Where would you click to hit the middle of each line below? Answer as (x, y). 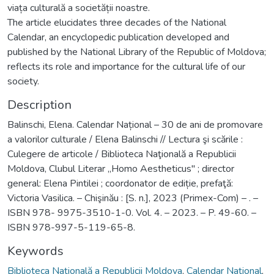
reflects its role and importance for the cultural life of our (126, 66)
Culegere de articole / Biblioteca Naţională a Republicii (122, 154)
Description (39, 105)
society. (23, 81)
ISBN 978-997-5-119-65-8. (71, 227)
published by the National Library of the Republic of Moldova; (137, 52)
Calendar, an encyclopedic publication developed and (118, 37)
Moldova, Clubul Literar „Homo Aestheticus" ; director (121, 168)
